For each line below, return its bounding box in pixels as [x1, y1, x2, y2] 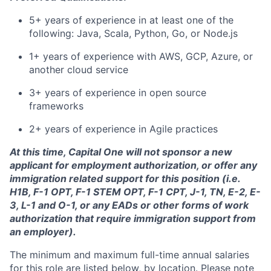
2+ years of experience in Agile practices [29, 123, 218, 135]
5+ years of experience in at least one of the [29, 14, 233, 26]
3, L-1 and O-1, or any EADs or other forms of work [10, 199, 249, 211]
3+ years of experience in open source [29, 87, 206, 99]
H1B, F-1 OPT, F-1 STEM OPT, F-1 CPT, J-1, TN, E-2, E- [10, 186, 261, 198]
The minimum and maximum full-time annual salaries [10, 249, 249, 261]
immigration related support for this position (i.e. [10, 172, 240, 184]
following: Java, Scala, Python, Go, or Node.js [29, 27, 238, 39]
